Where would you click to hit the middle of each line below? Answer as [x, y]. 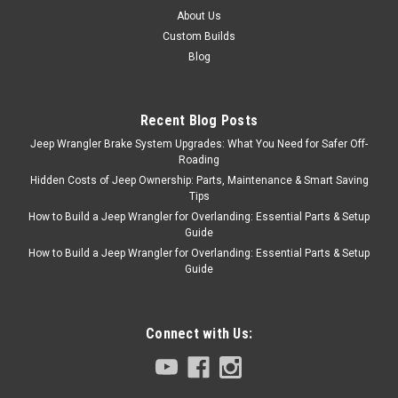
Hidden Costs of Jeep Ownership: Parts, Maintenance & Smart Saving [199, 180]
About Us [199, 16]
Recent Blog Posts [199, 120]
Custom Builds [199, 36]
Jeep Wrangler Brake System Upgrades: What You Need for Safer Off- [199, 143]
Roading [199, 159]
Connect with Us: [199, 333]
